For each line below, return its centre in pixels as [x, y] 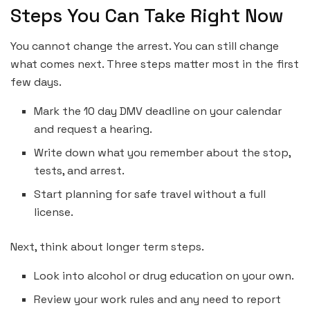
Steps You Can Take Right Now [147, 15]
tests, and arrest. [80, 171]
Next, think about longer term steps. [107, 247]
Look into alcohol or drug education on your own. [164, 276]
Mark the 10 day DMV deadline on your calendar [158, 111]
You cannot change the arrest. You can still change [145, 46]
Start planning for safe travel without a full [150, 194]
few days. [36, 82]
